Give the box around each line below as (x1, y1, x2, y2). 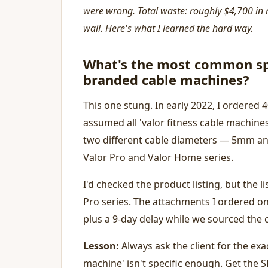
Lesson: (83, 239, 119, 252)
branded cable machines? (83, 71, 249, 89)
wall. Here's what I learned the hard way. (83, 22, 253, 35)
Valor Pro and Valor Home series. (83, 151, 233, 164)
